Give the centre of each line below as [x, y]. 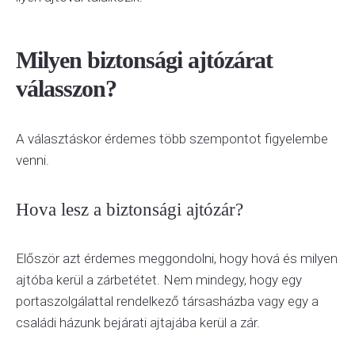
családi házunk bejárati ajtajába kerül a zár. [138, 323]
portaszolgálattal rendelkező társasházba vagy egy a [167, 301]
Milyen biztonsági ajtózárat [144, 60]
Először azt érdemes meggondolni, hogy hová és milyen [177, 258]
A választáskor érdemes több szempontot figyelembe [172, 139]
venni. [32, 160]
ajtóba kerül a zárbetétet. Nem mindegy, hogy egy [159, 280]
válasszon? [66, 88]
